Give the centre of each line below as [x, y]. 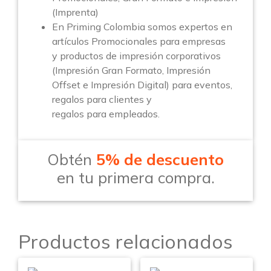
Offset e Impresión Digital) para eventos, [142, 85]
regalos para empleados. [106, 114]
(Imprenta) [75, 12]
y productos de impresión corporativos [136, 56]
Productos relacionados [126, 242]
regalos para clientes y [102, 100]
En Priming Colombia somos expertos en [142, 27]
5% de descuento [160, 159]
